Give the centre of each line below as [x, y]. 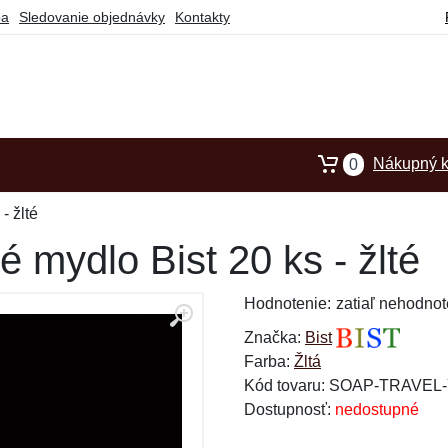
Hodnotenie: [287, 303]
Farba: [269, 361]
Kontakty [202, 17]
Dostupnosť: [289, 409]
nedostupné [377, 409]
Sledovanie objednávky [92, 17]
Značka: [274, 337]
